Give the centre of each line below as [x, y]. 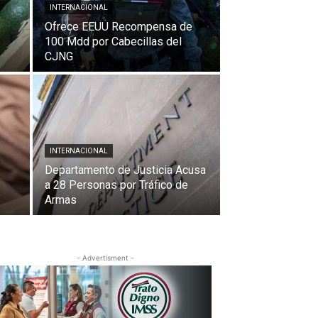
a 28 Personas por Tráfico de [116, 185]
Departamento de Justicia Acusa [125, 170]
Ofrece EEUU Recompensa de [119, 27]
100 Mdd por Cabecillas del [113, 42]
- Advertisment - [105, 258]
